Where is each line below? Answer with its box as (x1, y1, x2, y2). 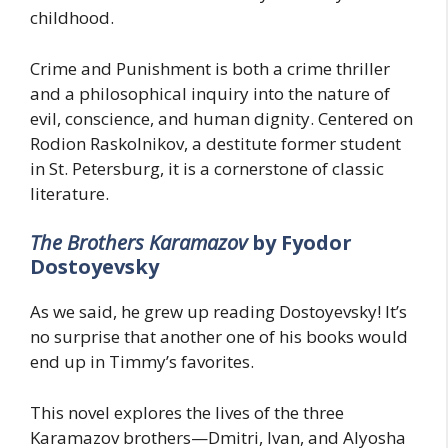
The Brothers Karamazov (30, 229, 252, 257)
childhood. (30, 6, 114, 30)
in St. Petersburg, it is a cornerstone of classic (30, 156, 384, 180)
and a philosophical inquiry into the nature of (30, 81, 390, 105)
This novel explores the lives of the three (30, 400, 344, 424)
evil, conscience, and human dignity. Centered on (30, 106, 413, 130)
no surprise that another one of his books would (30, 325, 408, 349)
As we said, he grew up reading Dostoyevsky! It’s (30, 300, 407, 324)
